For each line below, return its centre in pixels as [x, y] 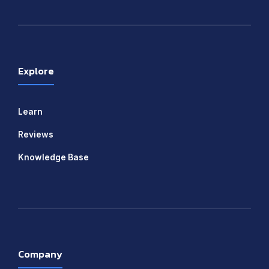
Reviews [36, 134]
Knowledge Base [53, 157]
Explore [36, 71]
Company [40, 254]
